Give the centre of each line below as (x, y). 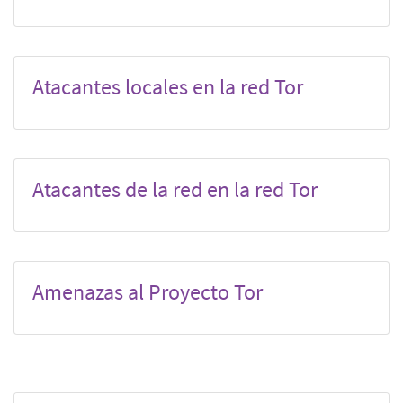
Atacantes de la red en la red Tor (175, 189)
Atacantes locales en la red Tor (168, 86)
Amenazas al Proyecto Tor (148, 291)
